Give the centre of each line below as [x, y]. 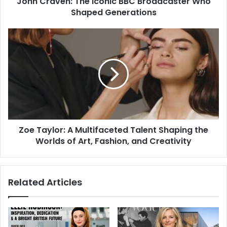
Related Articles [45, 182]
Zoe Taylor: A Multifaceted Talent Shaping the [113, 130]
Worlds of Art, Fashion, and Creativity [113, 141]
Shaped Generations [113, 13]
